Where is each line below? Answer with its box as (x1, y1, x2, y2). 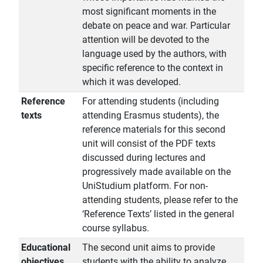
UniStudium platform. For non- (82, 180, 208, 192)
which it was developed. (82, 76, 181, 88)
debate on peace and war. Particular (82, 20, 230, 32)
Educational (21, 242, 70, 254)
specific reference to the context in (82, 62, 223, 74)
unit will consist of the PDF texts (82, 138, 215, 150)
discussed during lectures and (82, 152, 205, 164)
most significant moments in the (82, 6, 216, 18)
